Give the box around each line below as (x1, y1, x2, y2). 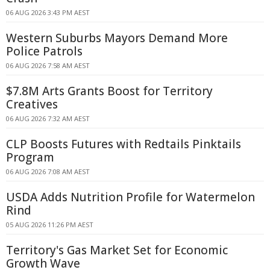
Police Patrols (6, 43, 83, 59)
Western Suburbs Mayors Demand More (6, 30, 228, 46)
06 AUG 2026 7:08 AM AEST (6, 167, 90, 176)
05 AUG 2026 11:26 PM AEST (6, 220, 93, 229)
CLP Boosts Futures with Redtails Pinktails (6, 136, 241, 152)
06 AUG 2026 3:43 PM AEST (6, 8, 90, 17)
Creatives (6, 96, 58, 112)
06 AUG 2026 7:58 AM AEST (6, 61, 90, 70)
